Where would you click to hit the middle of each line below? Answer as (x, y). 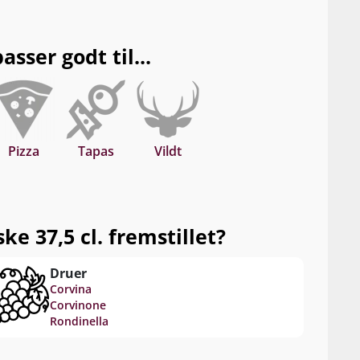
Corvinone (78, 305)
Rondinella (79, 321)
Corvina (70, 289)
